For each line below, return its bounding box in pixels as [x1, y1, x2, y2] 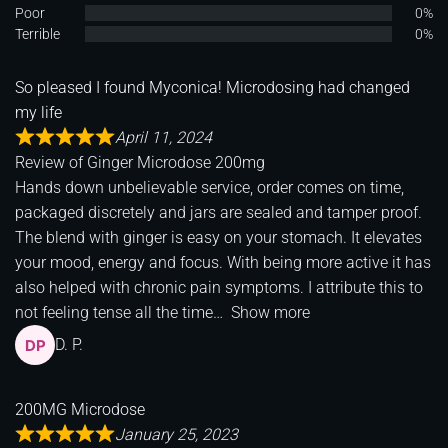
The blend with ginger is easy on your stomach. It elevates [15, 227, 422, 247]
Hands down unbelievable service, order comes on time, [15, 177, 404, 197]
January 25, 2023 [115, 424, 238, 444]
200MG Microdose [15, 399, 145, 419]
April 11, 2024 [115, 127, 212, 147]
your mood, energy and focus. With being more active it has [15, 252, 431, 272]
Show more [231, 302, 310, 322]
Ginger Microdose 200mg [87, 152, 265, 172]
